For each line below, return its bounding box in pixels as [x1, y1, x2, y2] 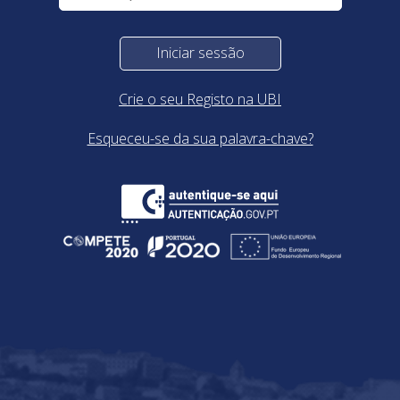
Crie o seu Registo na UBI [119, 89, 281, 109]
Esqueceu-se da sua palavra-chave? [87, 129, 313, 148]
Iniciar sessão [155, 43, 245, 62]
